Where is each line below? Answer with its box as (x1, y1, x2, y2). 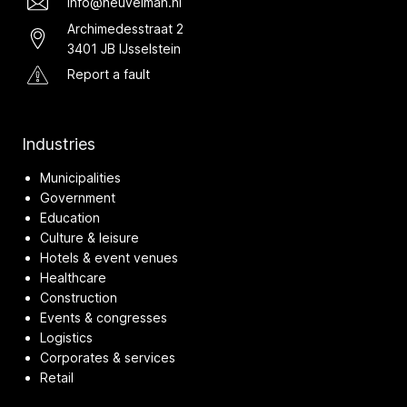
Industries (22, 134, 95, 154)
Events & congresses (40, 309, 167, 325)
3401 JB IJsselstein (67, 40, 181, 56)
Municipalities (40, 169, 121, 185)
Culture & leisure (40, 229, 139, 245)
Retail (40, 369, 74, 385)
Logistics (40, 329, 93, 345)
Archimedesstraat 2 (67, 20, 184, 36)
